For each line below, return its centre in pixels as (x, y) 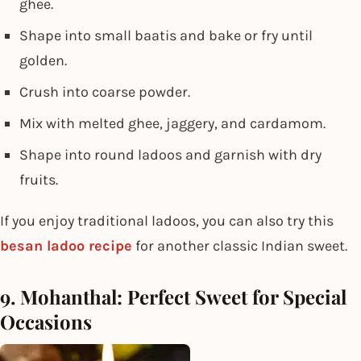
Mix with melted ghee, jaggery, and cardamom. (172, 124)
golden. (43, 61)
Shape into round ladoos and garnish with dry (170, 155)
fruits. (39, 180)
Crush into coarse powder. (105, 92)
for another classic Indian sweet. (240, 246)
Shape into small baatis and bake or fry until (166, 36)
